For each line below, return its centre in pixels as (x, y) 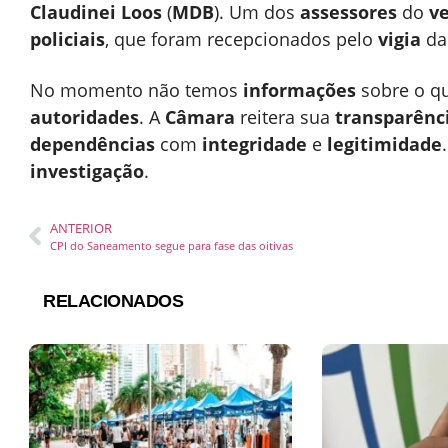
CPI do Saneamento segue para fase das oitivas (171, 245)
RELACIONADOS (113, 300)
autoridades (84, 116)
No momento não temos (136, 89)
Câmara (200, 116)
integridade (254, 143)
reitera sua (285, 116)
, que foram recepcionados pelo (241, 38)
